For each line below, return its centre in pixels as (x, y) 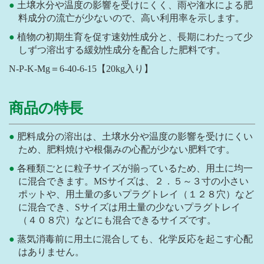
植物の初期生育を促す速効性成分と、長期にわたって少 (135, 37)
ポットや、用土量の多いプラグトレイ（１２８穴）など (136, 194)
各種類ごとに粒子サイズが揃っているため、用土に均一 (135, 169)
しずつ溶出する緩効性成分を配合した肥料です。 (122, 50)
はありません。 (51, 252)
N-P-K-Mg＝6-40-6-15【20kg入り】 (81, 69)
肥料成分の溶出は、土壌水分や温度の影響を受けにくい (135, 137)
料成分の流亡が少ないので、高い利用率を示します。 (131, 18)
